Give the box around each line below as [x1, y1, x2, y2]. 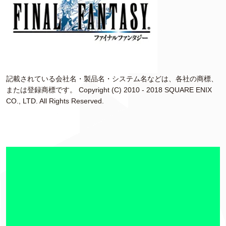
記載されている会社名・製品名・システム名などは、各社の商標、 [6, 75, 218, 83]
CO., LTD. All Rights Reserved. [6, 97, 104, 105]
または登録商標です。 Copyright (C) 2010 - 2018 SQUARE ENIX [6, 86, 212, 94]
